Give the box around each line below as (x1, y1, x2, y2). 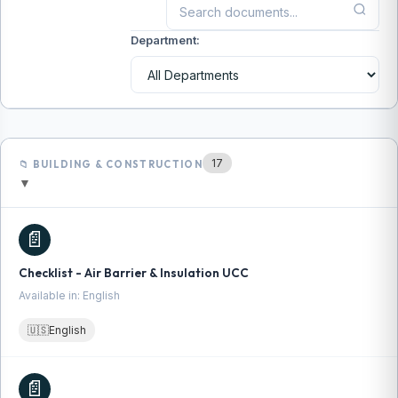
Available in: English (19, 289, 120, 302)
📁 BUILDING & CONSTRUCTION (19, 158, 203, 171)
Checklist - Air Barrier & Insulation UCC (19, 265, 249, 281)
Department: (131, 33, 200, 47)
